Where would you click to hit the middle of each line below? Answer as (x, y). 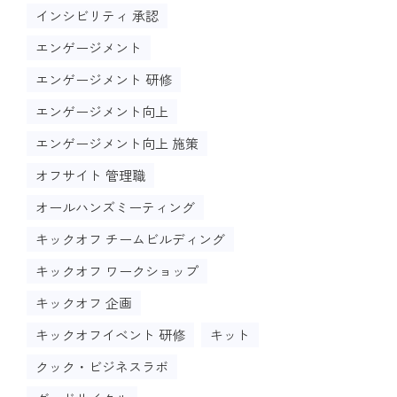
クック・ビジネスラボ (102, 366)
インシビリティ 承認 (97, 16)
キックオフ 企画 (84, 303)
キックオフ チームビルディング (130, 239)
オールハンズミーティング (115, 207)
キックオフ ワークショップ (117, 271)
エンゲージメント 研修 (104, 79)
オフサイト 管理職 (90, 175)
